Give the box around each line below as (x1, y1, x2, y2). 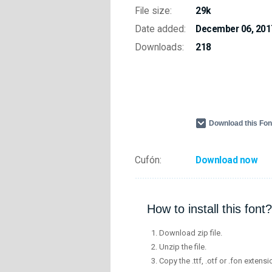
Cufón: (135, 155, 161, 166)
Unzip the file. (159, 242, 206, 252)
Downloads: (135, 42, 184, 53)
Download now (195, 155, 257, 166)
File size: (135, 5, 172, 16)
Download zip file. (159, 228, 222, 238)
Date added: (135, 24, 186, 35)
